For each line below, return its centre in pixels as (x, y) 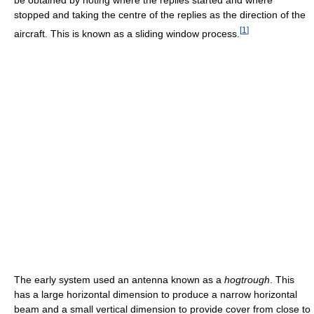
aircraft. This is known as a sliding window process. (127, 33)
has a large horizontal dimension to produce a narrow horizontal (156, 294)
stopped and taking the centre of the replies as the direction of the (160, 14)
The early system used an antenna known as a (119, 279)
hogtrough (247, 279)
